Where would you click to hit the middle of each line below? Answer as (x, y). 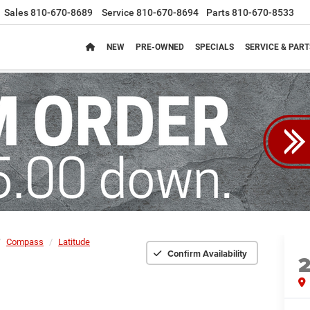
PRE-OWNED (160, 47)
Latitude (74, 242)
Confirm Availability (207, 253)
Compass (25, 242)
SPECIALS (215, 47)
